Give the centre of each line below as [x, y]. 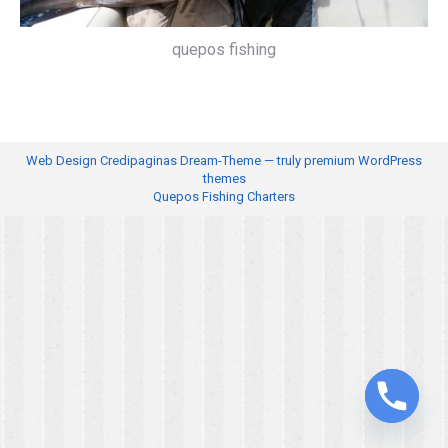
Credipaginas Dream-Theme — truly [200, 160]
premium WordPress [363, 160]
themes [224, 178]
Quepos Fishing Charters [224, 196]
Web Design [61, 160]
